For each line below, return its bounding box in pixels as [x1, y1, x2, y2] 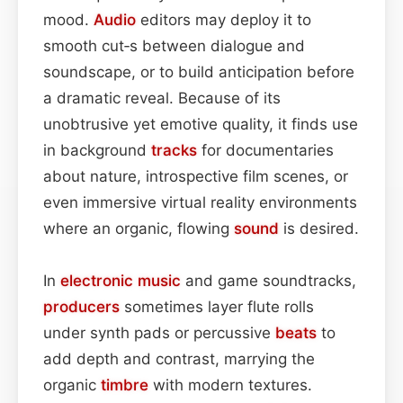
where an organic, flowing [43, 219, 234, 237]
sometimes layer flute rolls [120, 297, 314, 316]
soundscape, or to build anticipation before [43, 62, 354, 81]
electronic [60, 271, 138, 290]
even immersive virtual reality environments [43, 193, 357, 211]
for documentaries [197, 140, 334, 159]
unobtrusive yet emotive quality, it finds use [43, 114, 358, 133]
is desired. [279, 219, 359, 237]
